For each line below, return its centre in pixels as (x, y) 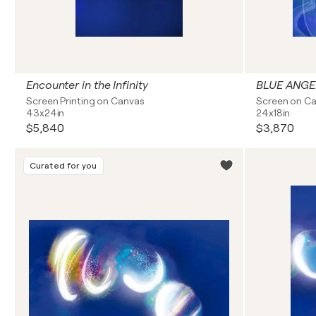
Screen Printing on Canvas (85, 101)
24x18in (273, 113)
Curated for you (63, 166)
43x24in (45, 113)
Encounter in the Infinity (87, 85)
